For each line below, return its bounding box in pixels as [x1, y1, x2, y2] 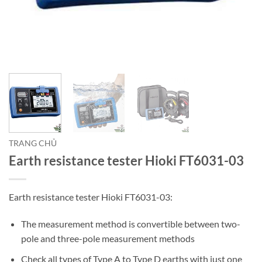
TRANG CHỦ [9, 139, 57, 149]
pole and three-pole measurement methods [20, 232, 195, 244]
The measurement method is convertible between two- [20, 218, 240, 229]
